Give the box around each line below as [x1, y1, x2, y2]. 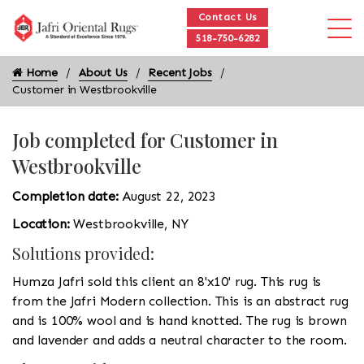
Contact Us [197, 11, 258, 23]
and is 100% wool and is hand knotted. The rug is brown [12, 313, 347, 328]
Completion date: [12, 188, 123, 204]
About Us [78, 66, 128, 80]
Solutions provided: [12, 242, 154, 264]
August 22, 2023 [122, 188, 216, 204]
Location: [12, 216, 74, 232]
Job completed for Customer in [12, 127, 278, 153]
